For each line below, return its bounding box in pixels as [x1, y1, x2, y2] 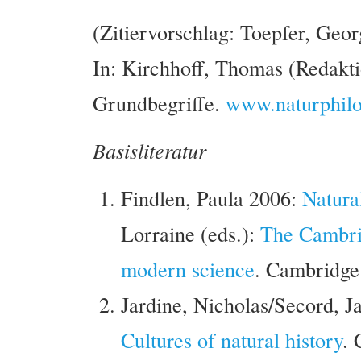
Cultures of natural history [121, 325, 342, 354]
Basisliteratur [93, 135, 206, 164]
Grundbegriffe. [93, 88, 226, 117]
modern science [121, 254, 255, 283]
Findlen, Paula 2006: [121, 183, 302, 212]
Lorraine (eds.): [121, 218, 260, 247]
